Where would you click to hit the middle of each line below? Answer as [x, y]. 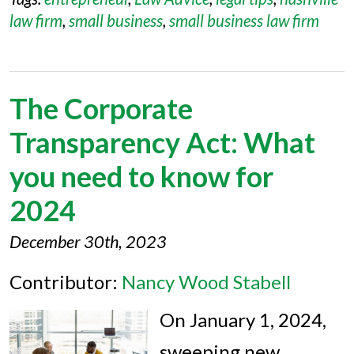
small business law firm [244, 21]
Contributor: [66, 282]
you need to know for [141, 176]
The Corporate [101, 108]
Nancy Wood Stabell [206, 282]
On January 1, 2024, [243, 320]
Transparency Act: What [162, 142]
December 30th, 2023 [88, 242]
